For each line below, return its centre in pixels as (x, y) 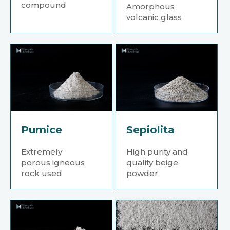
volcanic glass (154, 17)
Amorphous (151, 6)
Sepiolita (151, 130)
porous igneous (53, 162)
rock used (42, 173)
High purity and (157, 151)
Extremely (42, 151)
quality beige (152, 162)
